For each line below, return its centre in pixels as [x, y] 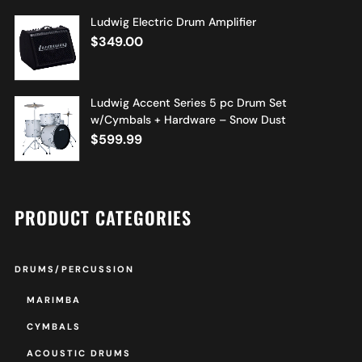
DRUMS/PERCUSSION [74, 269]
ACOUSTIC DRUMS [78, 353]
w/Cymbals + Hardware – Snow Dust [188, 119]
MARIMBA [53, 299]
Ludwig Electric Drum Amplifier [173, 21]
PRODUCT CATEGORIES [103, 217]
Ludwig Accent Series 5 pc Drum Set [188, 102]
